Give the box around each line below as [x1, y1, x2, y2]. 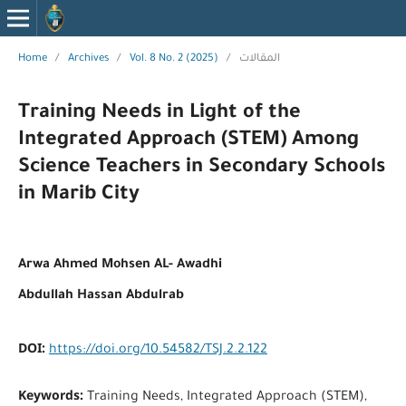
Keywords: [17, 385, 87, 403]
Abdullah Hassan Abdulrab [17, 288, 184, 304]
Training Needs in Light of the [17, 102, 301, 125]
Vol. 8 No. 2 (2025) [129, 53, 218, 65]
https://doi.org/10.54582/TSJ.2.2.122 [48, 343, 267, 358]
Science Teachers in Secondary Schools [17, 157, 385, 179]
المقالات [238, 53, 280, 65]
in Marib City [17, 184, 140, 207]
